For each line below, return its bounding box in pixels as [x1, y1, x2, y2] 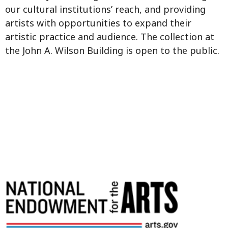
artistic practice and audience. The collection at [5, 30, 214, 43]
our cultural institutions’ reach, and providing [5, 3, 206, 15]
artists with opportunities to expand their [5, 16, 191, 29]
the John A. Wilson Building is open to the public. [5, 44, 219, 56]
